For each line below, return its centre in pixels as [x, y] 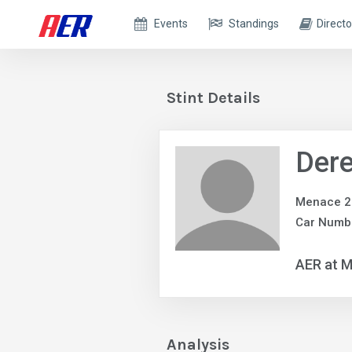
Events [171, 24]
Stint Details [213, 98]
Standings [254, 24]
